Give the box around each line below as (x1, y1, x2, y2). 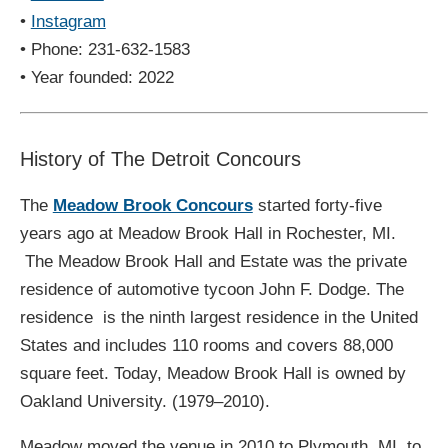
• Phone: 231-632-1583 (19, 39, 190, 59)
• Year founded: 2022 (19, 67, 174, 87)
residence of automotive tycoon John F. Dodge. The (19, 279, 404, 299)
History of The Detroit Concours (19, 147, 301, 170)
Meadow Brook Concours (52, 195, 253, 215)
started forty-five (252, 195, 382, 215)
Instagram (30, 11, 106, 31)
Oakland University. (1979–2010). (19, 391, 270, 411)
